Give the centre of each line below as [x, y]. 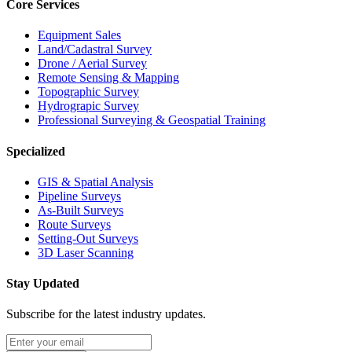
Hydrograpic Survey [88, 106]
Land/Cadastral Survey [95, 49]
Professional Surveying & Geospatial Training [152, 120]
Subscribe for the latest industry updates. [106, 314]
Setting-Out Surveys [88, 238]
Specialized [36, 151]
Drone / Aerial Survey [92, 64]
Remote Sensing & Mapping [108, 78]
